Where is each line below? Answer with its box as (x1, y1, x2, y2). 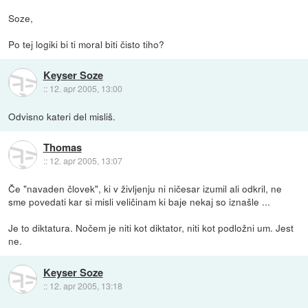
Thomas (43, 140, 82, 155)
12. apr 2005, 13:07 (49, 155, 122, 167)
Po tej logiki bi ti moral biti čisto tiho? (8, 37, 165, 52)
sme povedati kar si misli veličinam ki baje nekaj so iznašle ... (8, 195, 271, 209)
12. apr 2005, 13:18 (49, 279, 122, 291)
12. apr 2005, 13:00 (49, 82, 122, 95)
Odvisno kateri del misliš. (8, 109, 116, 124)
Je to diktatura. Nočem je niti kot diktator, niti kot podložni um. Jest (8, 221, 294, 235)
